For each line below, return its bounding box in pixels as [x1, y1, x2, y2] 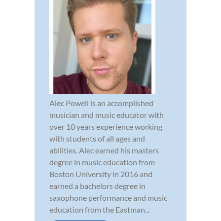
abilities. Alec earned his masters [49, 145, 159, 155]
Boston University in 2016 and [49, 169, 152, 179]
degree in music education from [49, 157, 155, 167]
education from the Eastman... [49, 204, 149, 214]
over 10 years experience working [49, 121, 162, 131]
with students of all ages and [49, 133, 145, 143]
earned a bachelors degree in [49, 181, 146, 190]
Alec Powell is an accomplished [49, 98, 153, 108]
